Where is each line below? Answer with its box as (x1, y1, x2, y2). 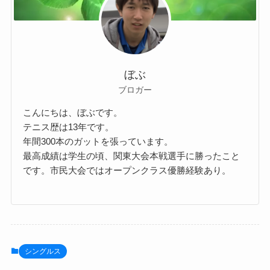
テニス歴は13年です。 (23, 122, 115, 133)
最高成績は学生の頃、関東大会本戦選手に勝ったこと (23, 151, 240, 162)
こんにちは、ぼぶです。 (23, 107, 123, 118)
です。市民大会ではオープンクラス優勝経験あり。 (23, 165, 231, 176)
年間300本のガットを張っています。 (23, 136, 174, 147)
